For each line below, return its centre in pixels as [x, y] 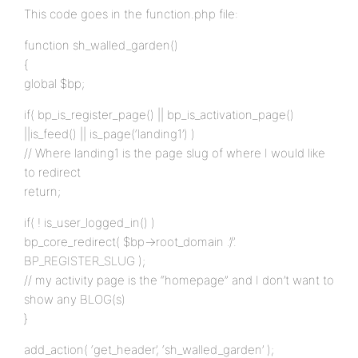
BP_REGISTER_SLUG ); [85, 261]
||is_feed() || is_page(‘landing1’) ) [109, 134]
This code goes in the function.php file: [131, 14]
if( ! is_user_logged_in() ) [89, 223]
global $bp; [54, 84]
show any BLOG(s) [75, 299]
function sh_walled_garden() [101, 45]
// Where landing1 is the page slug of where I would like [175, 153]
